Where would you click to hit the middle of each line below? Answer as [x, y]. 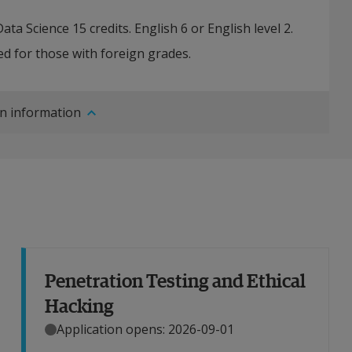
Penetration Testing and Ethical [175, 280]
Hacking [79, 305]
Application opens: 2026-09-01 [145, 330]
